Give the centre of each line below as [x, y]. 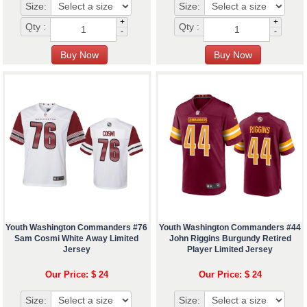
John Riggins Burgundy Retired [230, 239]
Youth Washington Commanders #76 [77, 228]
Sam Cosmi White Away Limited [77, 239]
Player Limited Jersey [230, 250]
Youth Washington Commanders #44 [230, 228]
